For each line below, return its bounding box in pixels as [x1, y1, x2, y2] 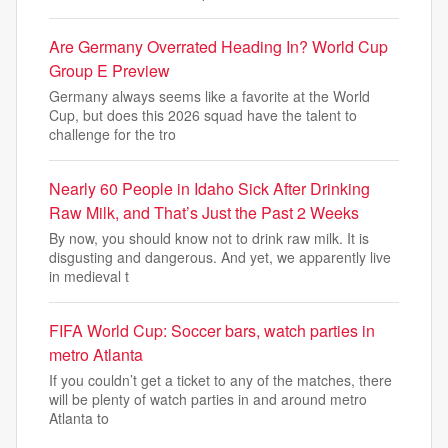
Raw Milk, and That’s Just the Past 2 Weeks [49, 201, 359, 224]
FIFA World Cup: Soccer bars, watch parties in [49, 319, 375, 342]
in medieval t [49, 266, 129, 286]
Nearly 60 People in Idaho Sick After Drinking [49, 177, 370, 200]
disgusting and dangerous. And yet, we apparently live [49, 247, 391, 267]
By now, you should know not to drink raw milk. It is [49, 228, 369, 248]
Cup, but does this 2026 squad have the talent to [49, 105, 357, 125]
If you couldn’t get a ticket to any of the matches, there [49, 370, 392, 390]
